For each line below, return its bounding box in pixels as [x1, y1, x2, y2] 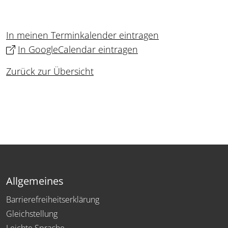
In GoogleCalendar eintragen [18, 43, 138, 56]
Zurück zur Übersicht [6, 65, 94, 78]
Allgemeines [6, 174, 64, 188]
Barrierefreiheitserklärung [6, 194, 99, 206]
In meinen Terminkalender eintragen [6, 29, 159, 42]
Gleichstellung [6, 208, 58, 220]
